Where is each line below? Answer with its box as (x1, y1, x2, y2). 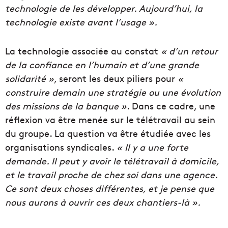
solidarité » (5, 72, 54, 85)
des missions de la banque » (5, 99, 127, 112)
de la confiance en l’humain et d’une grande (5, 58, 199, 71)
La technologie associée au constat (5, 44, 161, 58)
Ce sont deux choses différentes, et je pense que (5, 182, 214, 195)
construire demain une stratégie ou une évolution (5, 85, 221, 99)
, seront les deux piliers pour (54, 72, 178, 85)
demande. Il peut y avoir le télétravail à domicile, (5, 154, 219, 167)
